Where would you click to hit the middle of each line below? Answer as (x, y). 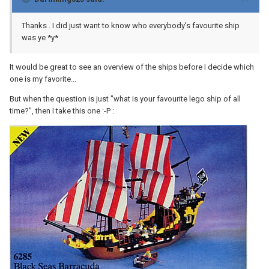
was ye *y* (40, 37)
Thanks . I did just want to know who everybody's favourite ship (131, 25)
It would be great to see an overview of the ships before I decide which (132, 67)
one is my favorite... (43, 79)
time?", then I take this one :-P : (62, 110)
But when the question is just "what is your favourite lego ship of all (125, 98)
